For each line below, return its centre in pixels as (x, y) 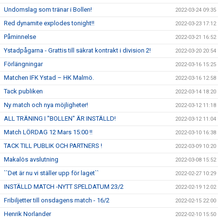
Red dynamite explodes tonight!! (49, 23)
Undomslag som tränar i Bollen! (48, 9)
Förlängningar (23, 64)
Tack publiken (23, 91)
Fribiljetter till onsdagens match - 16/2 (57, 200)
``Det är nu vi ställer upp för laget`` (51, 173)
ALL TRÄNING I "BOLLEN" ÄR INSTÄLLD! (60, 118)
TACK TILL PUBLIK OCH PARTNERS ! (53, 146)
